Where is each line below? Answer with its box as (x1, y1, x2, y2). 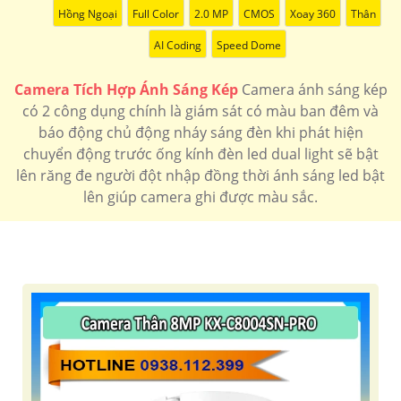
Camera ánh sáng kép (237, 80, 388, 100)
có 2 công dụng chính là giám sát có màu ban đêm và (22, 101, 379, 122)
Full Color (132, 6, 179, 22)
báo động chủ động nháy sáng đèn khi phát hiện (38, 123, 363, 143)
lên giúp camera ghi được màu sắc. (83, 187, 318, 208)
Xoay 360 (290, 6, 336, 22)
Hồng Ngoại (58, 6, 117, 22)
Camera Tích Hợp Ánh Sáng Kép (13, 80, 238, 100)
